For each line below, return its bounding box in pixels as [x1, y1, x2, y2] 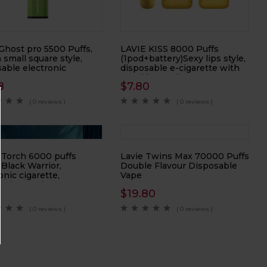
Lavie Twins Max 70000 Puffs [120, 150, 249, 162]
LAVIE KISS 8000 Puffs [120, 43, 219, 54]
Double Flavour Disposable [120, 160, 237, 171]
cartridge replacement [120, 72, 217, 83]
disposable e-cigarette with [120, 62, 240, 73]
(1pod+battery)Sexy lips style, [120, 52, 246, 64]
